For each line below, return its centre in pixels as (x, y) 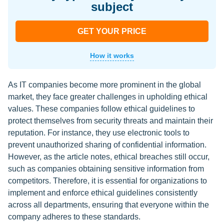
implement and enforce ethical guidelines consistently (103, 193)
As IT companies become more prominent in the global (104, 85)
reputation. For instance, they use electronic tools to (99, 133)
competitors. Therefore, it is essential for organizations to (107, 181)
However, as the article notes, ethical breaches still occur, (109, 157)
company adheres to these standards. (74, 217)
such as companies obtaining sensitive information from (106, 169)
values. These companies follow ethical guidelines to (101, 109)
